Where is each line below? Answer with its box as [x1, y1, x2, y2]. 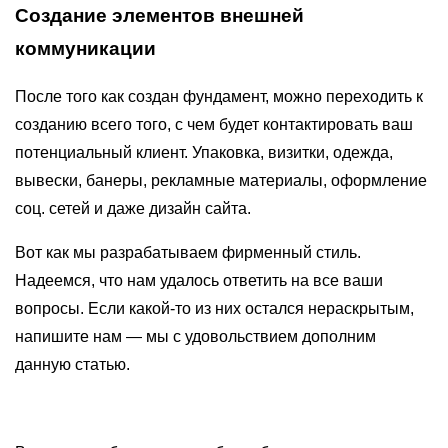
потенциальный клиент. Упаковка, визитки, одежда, [15, 144, 393, 162]
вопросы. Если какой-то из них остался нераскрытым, [15, 300, 414, 318]
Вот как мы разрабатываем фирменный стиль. [15, 244, 361, 262]
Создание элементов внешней [15, 4, 304, 26]
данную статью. [15, 356, 130, 374]
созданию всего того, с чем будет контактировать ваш [15, 116, 413, 134]
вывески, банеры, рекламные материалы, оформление [15, 172, 427, 190]
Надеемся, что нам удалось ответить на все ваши [15, 272, 383, 290]
